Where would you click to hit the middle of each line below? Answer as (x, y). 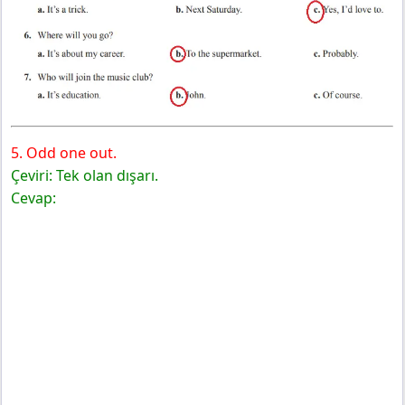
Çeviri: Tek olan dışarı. (85, 176)
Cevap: (33, 198)
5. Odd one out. (64, 153)
